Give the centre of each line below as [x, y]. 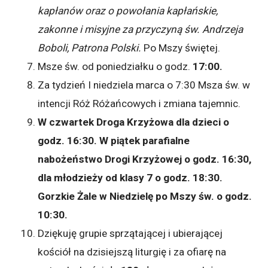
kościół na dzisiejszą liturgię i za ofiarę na [132, 252]
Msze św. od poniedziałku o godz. [115, 66]
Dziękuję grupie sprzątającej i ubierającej [130, 233]
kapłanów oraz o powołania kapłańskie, [128, 10]
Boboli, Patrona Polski [88, 48]
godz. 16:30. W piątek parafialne [114, 140]
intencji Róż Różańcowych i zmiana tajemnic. [139, 103]
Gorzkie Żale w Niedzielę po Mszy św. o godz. [145, 196]
